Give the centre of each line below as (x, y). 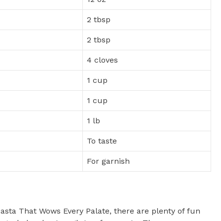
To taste (102, 141)
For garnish (108, 161)
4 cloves (102, 60)
